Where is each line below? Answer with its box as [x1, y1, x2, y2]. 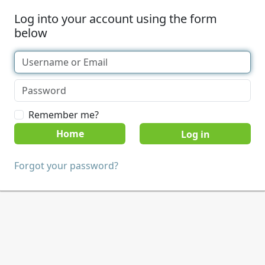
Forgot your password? [14, 159, 118, 172]
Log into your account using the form [14, 11, 217, 27]
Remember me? [28, 108, 99, 121]
